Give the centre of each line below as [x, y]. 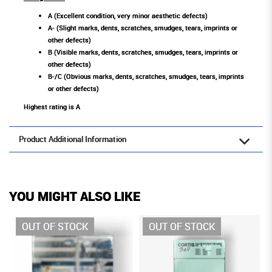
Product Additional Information [73, 140]
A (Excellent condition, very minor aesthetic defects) [128, 16]
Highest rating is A [52, 107]
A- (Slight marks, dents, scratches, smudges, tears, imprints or [143, 28]
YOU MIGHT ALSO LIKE [75, 196]
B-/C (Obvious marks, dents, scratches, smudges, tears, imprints [146, 76]
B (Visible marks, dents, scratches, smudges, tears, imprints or [143, 52]
